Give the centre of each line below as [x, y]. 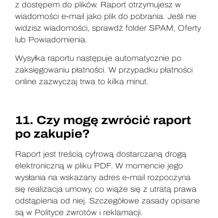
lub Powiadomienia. [53, 40]
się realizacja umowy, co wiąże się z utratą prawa [106, 189]
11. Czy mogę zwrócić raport [103, 120]
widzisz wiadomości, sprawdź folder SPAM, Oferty [108, 28]
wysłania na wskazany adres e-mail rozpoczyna [103, 178]
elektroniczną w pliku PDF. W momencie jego [99, 166]
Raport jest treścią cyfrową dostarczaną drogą [101, 154]
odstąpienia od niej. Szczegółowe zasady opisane [108, 201]
